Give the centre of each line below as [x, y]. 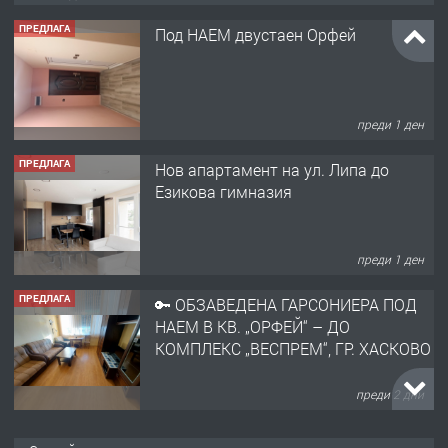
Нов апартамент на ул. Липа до [272, 170]
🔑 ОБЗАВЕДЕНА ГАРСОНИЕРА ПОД [286, 305]
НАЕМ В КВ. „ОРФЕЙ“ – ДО [252, 327]
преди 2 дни [390, 393]
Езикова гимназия [223, 192]
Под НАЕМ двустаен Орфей [255, 35]
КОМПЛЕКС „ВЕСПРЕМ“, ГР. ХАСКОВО [293, 349]
